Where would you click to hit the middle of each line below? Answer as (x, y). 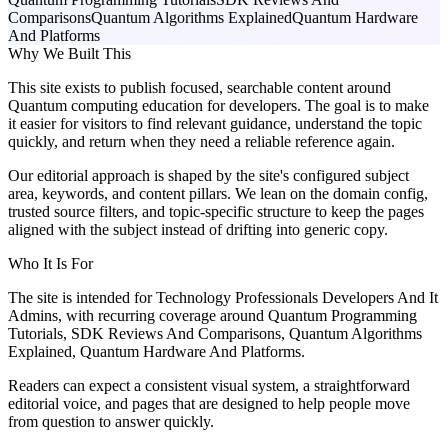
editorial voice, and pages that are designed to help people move (209, 403)
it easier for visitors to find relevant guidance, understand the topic (215, 123)
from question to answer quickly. (111, 421)
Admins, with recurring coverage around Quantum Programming (212, 315)
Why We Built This (69, 53)
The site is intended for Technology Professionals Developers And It (223, 297)
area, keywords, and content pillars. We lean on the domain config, (218, 193)
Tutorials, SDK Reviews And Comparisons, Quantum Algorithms (215, 333)
